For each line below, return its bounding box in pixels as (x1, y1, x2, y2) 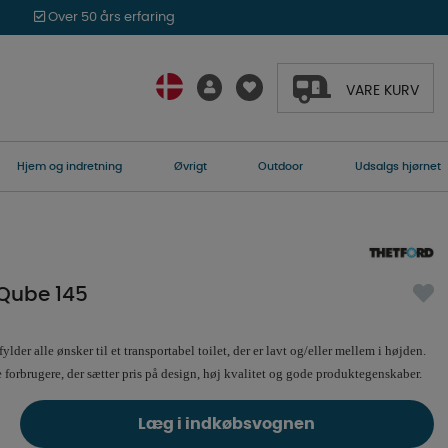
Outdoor (258, 161, 304, 172)
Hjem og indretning (16, 161, 122, 172)
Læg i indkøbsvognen (138, 416, 316, 433)
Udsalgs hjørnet (354, 161, 441, 172)
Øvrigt (173, 161, 207, 172)
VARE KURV (345, 83, 419, 98)
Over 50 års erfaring (45, 11, 176, 24)
